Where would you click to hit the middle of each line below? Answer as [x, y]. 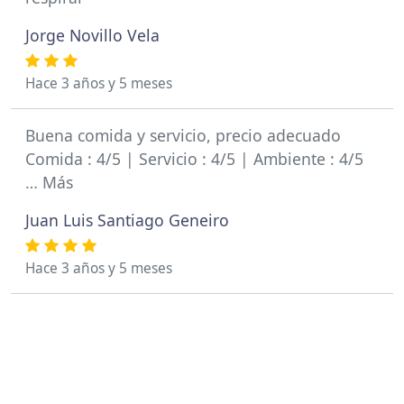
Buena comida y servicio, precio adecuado [183, 135]
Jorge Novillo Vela [92, 35]
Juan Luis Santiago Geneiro [127, 220]
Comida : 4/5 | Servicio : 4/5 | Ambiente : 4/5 [194, 159]
